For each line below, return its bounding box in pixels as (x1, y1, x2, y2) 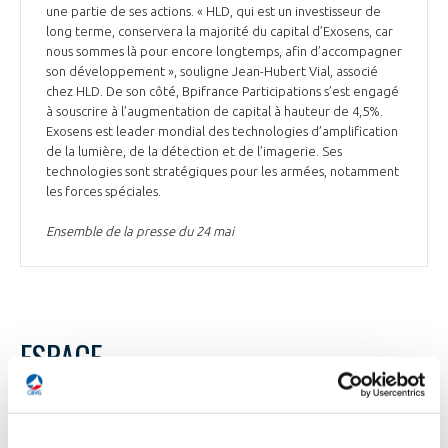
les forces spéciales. (46, 183, 164, 198)
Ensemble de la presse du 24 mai (46, 223, 234, 238)
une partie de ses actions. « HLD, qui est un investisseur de (46, 3, 381, 18)
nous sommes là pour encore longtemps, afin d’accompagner (46, 43, 402, 58)
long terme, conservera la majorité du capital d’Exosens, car (46, 23, 393, 38)
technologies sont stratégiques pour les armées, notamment (46, 163, 399, 178)
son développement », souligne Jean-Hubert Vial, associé (46, 63, 378, 78)
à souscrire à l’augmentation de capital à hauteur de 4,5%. (46, 103, 383, 118)
